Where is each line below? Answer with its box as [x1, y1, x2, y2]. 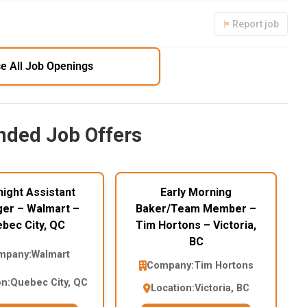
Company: [146, 260, 194, 272]
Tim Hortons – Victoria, [136, 219, 256, 232]
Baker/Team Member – [136, 202, 256, 216]
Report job [232, 19, 279, 30]
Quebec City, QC [10, 277, 88, 289]
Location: [150, 282, 195, 295]
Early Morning [160, 186, 232, 199]
